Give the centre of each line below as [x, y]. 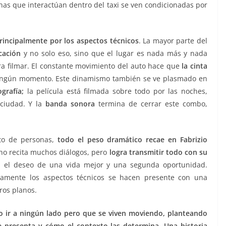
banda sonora [70, 104]
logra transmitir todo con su [158, 152]
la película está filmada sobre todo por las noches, [116, 91]
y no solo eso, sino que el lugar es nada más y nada [114, 53]
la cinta [195, 66]
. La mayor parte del [173, 41]
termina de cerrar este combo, [151, 104]
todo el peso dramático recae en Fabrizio [132, 140]
